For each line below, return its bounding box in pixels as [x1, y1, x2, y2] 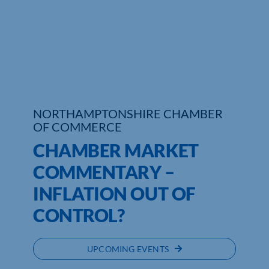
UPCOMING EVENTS [86, 243, 169, 254]
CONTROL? [32, 204, 125, 226]
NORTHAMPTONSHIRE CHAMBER [32, 106, 223, 121]
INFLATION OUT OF [32, 182, 196, 204]
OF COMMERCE [32, 119, 122, 134]
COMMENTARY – [32, 160, 175, 183]
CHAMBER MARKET [32, 139, 199, 161]
